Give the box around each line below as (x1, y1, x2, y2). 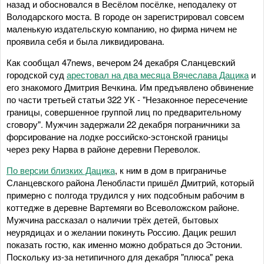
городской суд (6, 68, 67, 81)
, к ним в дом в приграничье (115, 163, 226, 176)
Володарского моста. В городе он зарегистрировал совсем (6, 9, 244, 22)
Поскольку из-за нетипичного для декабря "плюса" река (6, 250, 233, 263)
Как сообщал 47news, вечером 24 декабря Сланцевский (6, 55, 235, 68)
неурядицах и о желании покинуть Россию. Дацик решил (6, 225, 236, 238)
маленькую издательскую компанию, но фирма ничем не (6, 22, 237, 35)
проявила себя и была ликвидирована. (6, 34, 164, 47)
